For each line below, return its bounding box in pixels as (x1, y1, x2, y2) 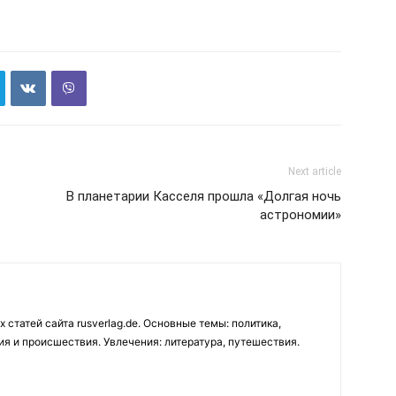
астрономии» (260, 207, 341, 223)
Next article (288, 165, 341, 178)
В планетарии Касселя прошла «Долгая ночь (66, 188, 341, 204)
